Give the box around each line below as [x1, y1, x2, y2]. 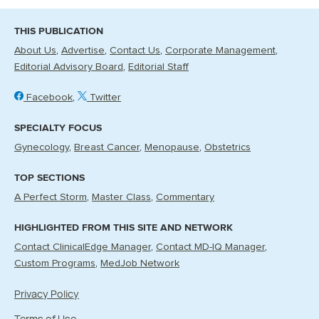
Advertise [61, 45, 105, 56]
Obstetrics [204, 142, 251, 152]
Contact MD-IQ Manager [156, 241, 265, 252]
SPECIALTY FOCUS [14, 121, 102, 134]
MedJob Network [100, 258, 179, 268]
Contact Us [110, 45, 160, 56]
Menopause [145, 142, 199, 152]
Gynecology [14, 142, 69, 152]
